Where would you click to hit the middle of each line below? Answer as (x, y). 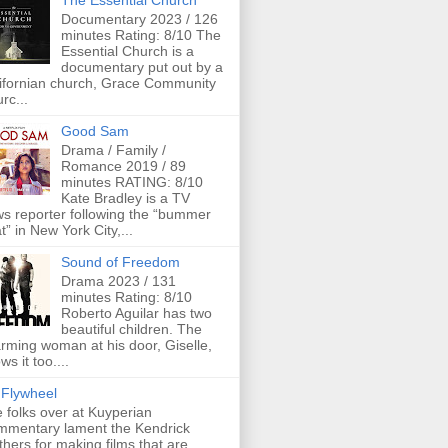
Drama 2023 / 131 (118, 280)
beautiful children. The (131, 328)
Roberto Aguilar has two (136, 312)
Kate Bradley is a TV (125, 197)
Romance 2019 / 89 (123, 165)
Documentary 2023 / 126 (139, 19)
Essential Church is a (127, 51)
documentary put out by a (141, 67)
